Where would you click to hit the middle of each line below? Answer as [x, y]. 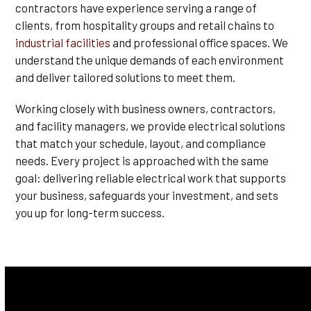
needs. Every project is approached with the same [142, 160]
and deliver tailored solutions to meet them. [126, 77]
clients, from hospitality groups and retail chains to [145, 25]
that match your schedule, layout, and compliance [141, 143]
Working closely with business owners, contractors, [146, 108]
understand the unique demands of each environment [150, 60]
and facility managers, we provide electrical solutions [151, 126]
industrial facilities [63, 42]
